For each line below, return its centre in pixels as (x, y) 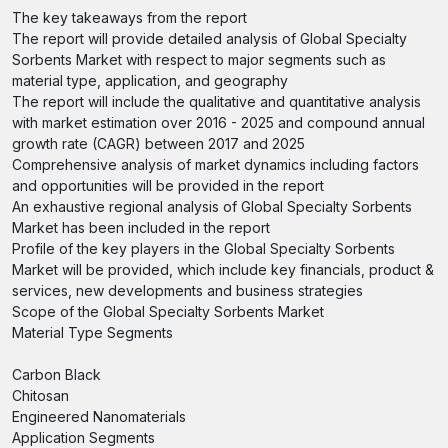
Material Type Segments (92, 332)
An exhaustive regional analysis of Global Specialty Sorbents (212, 206)
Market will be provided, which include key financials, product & (223, 269)
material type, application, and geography (150, 80)
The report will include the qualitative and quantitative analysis (216, 101)
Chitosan (40, 395)
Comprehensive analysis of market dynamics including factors (215, 164)
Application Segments (83, 437)
